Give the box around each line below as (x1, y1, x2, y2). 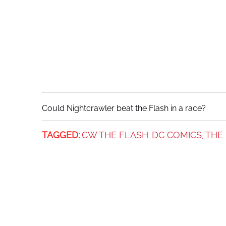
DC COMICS (151, 130, 202, 141)
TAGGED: (41, 130, 80, 141)
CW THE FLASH (81, 130, 148, 141)
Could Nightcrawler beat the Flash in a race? (41, 103, 206, 114)
